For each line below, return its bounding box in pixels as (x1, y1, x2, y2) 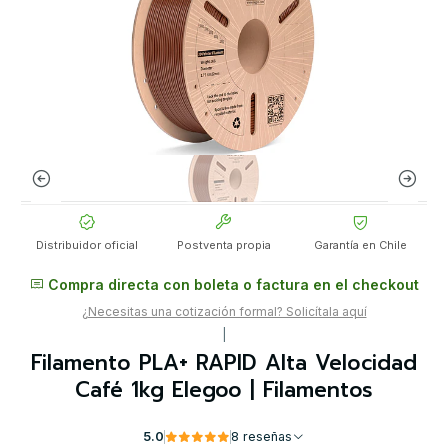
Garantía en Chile (314, 238, 408, 253)
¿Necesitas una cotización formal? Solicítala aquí (81, 304, 367, 320)
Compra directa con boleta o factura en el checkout (43, 276, 419, 294)
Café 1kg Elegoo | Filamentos (75, 374, 373, 407)
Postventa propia (176, 238, 271, 253)
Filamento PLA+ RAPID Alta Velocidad (31, 347, 417, 380)
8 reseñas (243, 429, 292, 445)
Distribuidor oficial (36, 238, 139, 253)
